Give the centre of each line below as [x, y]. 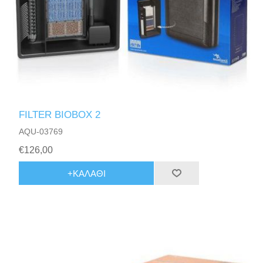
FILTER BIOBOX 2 [60, 115]
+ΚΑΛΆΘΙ [86, 173]
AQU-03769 [41, 132]
